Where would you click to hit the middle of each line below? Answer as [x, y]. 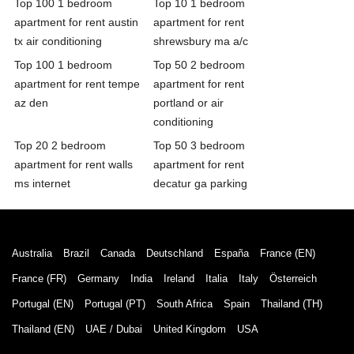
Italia [217, 278]
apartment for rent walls [73, 164]
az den [31, 102]
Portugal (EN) [43, 303]
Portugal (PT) [115, 303]
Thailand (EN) [43, 329]
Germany [98, 278]
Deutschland [175, 253]
